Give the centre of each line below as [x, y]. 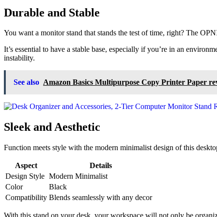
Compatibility [26, 198]
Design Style [25, 176]
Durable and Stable [52, 12]
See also [26, 82]
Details [101, 166]
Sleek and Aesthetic [52, 127]
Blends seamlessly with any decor [101, 198]
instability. [19, 58]
